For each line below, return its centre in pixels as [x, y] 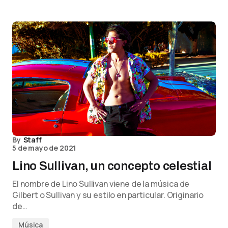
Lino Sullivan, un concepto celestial [112, 166]
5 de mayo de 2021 [44, 148]
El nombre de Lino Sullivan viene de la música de [101, 184]
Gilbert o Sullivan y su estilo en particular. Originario [108, 195]
